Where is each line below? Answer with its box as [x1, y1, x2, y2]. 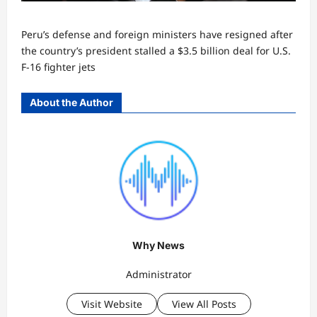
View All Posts [171, 296, 236, 311]
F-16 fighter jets [21, 60, 96, 74]
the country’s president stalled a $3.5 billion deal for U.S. [21, 44, 291, 58]
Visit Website [81, 296, 142, 311]
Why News [132, 239, 185, 252]
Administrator [125, 267, 192, 281]
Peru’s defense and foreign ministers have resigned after [21, 28, 293, 42]
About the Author [30, 96, 113, 109]
